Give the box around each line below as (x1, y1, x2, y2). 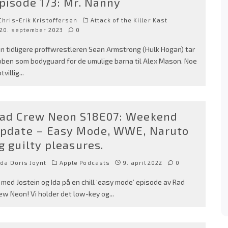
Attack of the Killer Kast (90, 17, 168, 23)
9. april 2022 (123, 159, 163, 166)
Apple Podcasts (59, 159, 110, 166)
